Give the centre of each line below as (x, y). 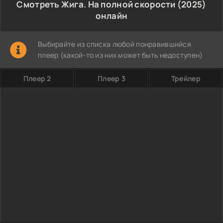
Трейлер (186, 78)
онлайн (111, 16)
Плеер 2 (37, 78)
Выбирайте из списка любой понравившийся (114, 44)
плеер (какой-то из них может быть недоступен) (120, 55)
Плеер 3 (111, 78)
